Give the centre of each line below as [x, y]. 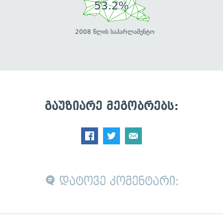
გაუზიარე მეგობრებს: [111, 106]
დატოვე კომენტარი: [117, 181]
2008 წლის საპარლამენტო [115, 32]
